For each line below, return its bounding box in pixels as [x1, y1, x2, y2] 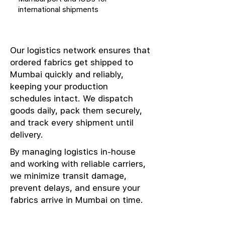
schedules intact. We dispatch [10, 93, 133, 103]
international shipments [18, 5, 98, 14]
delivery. [10, 130, 43, 140]
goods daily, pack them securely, [10, 105, 142, 116]
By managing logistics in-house [10, 147, 136, 157]
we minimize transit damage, [10, 171, 127, 181]
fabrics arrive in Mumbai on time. [10, 195, 143, 205]
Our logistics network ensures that [10, 45, 150, 55]
